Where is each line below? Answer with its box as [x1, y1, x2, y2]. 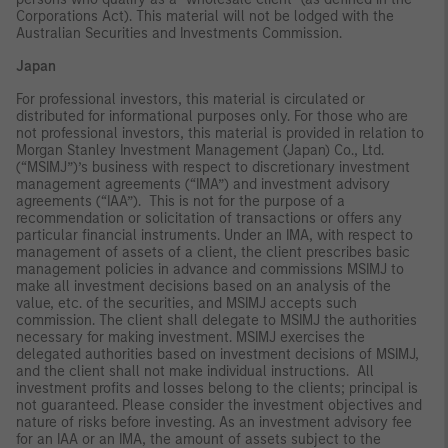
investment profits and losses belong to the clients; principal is [16, 379, 418, 397]
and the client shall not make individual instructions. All [16, 362, 374, 380]
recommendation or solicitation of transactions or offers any [16, 209, 402, 227]
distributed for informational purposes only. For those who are [16, 107, 408, 125]
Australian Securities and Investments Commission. [16, 24, 342, 42]
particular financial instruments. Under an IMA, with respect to [16, 226, 413, 244]
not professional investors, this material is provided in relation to [16, 124, 424, 142]
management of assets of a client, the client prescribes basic [16, 243, 410, 261]
